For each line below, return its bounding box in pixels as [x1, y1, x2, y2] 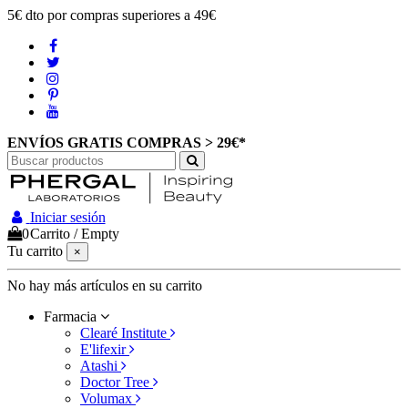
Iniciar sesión [29, 209, 106, 225]
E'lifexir [80, 342, 129, 357]
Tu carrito [7, 243, 63, 259]
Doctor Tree [80, 374, 153, 390]
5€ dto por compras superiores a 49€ [7, 7, 216, 23]
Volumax [80, 391, 136, 406]
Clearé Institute [80, 325, 170, 341]
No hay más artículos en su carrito [7, 278, 202, 293]
